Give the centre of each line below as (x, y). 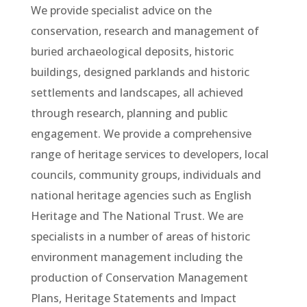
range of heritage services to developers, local (149, 154)
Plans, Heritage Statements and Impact (133, 298)
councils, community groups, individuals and (146, 174)
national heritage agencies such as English (141, 195)
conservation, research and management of (145, 30)
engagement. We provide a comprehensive (141, 133)
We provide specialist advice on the (121, 10)
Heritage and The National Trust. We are (137, 216)
